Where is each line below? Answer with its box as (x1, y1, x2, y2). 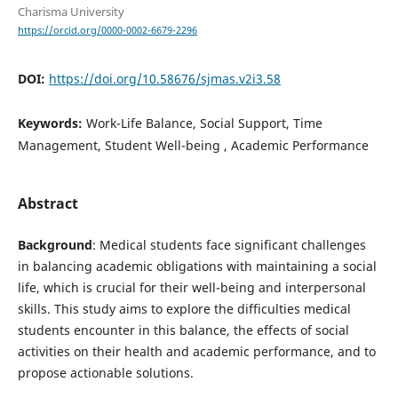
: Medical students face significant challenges (92, 236, 366, 254)
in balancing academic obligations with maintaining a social (17, 258, 377, 275)
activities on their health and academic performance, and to (17, 343, 376, 361)
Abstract (17, 194, 78, 214)
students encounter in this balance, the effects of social (17, 322, 349, 339)
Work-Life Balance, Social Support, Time (85, 115, 322, 132)
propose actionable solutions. (17, 364, 194, 382)
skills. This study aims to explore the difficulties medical (17, 300, 351, 318)
